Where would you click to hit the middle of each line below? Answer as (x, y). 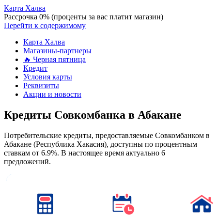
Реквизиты (41, 85)
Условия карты (48, 77)
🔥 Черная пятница (54, 59)
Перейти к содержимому (45, 25)
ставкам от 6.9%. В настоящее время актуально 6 (85, 153)
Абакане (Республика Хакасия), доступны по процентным (101, 144)
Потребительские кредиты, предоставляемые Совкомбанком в (107, 135)
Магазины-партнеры (57, 51)
